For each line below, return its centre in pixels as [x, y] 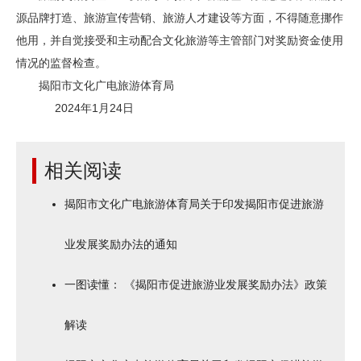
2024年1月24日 [75, 108]
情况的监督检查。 [61, 63]
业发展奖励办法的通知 [121, 244]
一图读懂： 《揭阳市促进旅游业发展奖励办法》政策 [196, 284]
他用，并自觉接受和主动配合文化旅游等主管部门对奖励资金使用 [180, 40]
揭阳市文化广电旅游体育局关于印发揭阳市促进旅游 [194, 204]
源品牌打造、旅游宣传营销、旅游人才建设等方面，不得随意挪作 [180, 18]
